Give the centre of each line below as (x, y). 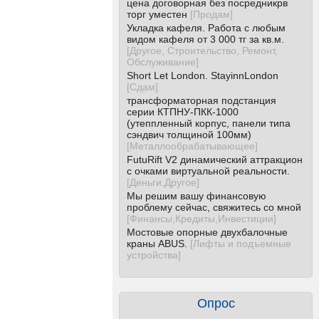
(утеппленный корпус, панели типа (209, 123)
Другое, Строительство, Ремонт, (204, 51)
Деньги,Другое (163, 182)
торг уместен (157, 14)
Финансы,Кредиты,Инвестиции (202, 219)
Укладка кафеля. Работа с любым (206, 28)
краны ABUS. (157, 244)
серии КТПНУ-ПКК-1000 (183, 112)
